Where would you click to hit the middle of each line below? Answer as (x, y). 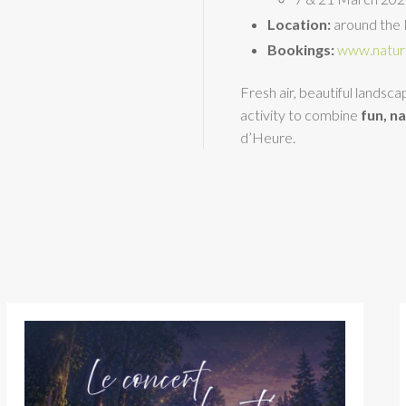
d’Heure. (268, 137)
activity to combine (300, 115)
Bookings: (301, 49)
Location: (299, 24)
